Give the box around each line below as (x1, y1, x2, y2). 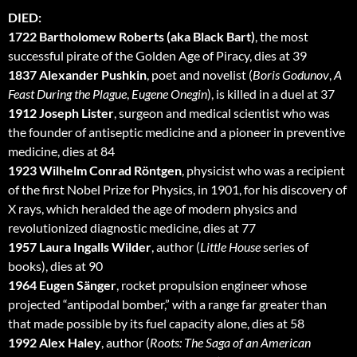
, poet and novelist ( (147, 67, 253, 83)
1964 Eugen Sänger (8, 277, 116, 293)
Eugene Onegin (131, 86, 207, 102)
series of (261, 239, 308, 255)
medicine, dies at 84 (8, 143, 115, 159)
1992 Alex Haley (8, 335, 101, 351)
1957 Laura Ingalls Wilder (8, 239, 151, 255)
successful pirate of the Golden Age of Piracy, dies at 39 (8, 48, 307, 64)
